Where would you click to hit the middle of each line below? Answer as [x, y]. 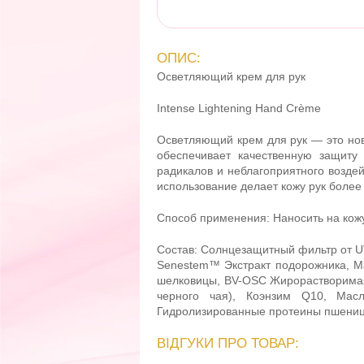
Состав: [177, 249]
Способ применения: [215, 218]
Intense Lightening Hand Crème [239, 108]
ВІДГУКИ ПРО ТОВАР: [228, 343]
